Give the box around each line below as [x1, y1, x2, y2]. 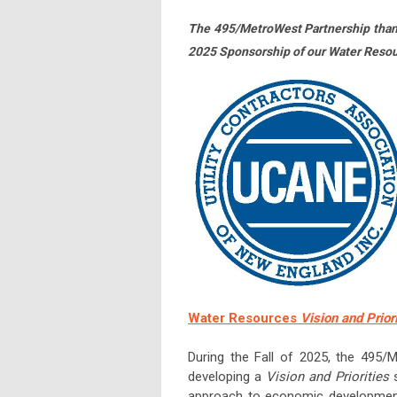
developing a [188, 369, 267, 385]
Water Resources [188, 310, 300, 327]
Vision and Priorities [266, 369, 389, 385]
